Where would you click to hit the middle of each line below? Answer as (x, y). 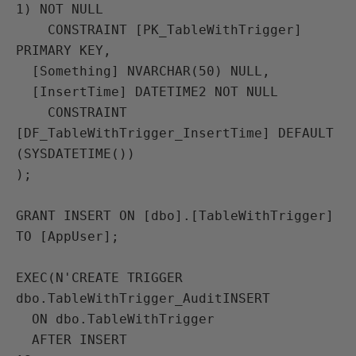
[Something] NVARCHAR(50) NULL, (24, 71)
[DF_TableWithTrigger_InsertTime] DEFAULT (175, 133)
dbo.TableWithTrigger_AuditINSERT (143, 298)
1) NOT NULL (60, 9)
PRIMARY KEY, (64, 50)
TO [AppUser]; (68, 236)
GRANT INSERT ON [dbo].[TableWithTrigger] (175, 216)
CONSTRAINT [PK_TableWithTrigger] (32, 30)
